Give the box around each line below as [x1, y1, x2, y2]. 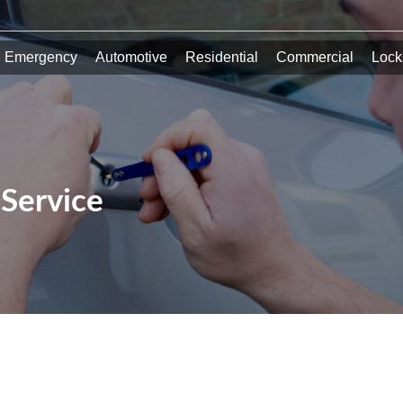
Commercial [275, 49, 354, 65]
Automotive [94, 49, 167, 65]
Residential [184, 49, 258, 65]
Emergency [4, 49, 77, 65]
